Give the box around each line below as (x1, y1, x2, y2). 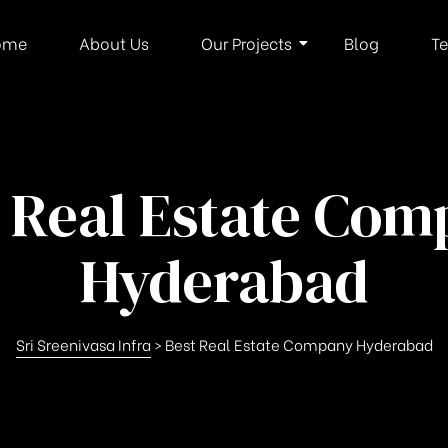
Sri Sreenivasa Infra (15, 332, 151, 355)
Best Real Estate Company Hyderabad (164, 332, 433, 355)
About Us (78, 31, 149, 54)
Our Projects (200, 31, 292, 54)
